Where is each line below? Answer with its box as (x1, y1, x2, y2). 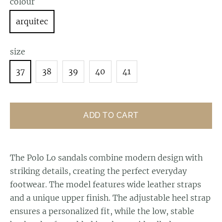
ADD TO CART (83, 111, 139, 120)
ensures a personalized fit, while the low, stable (10, 206, 194, 216)
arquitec (16, 16, 49, 26)
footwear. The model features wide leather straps (10, 179, 201, 189)
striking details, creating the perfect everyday (10, 166, 187, 176)
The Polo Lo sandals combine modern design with (10, 152, 203, 163)
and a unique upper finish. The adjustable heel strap (10, 192, 211, 203)
